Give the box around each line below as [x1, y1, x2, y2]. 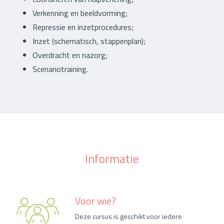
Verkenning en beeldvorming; [32, 6, 127, 19]
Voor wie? [75, 192, 116, 208]
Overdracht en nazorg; [32, 48, 107, 61]
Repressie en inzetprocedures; [32, 20, 133, 33]
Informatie [85, 149, 139, 167]
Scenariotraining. [32, 62, 88, 75]
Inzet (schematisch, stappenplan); [32, 34, 145, 47]
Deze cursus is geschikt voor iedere [75, 210, 182, 221]
